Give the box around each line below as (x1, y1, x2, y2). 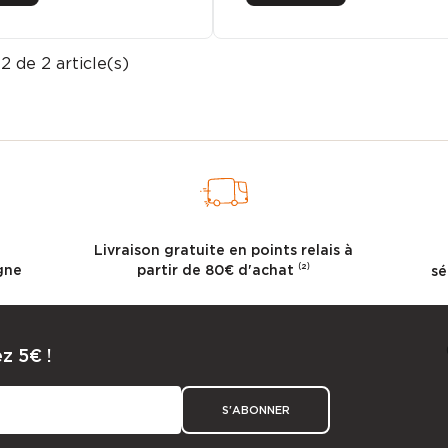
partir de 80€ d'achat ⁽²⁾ (137, 262, 311, 279)
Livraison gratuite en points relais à (94, 242, 354, 259)
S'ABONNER (221, 402, 290, 417)
